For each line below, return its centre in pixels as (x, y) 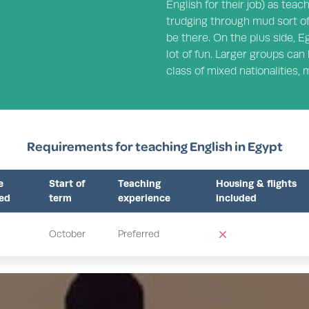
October (67, 234)
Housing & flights (256, 183)
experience (144, 198)
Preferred (139, 234)
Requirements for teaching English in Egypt (154, 146)
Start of (67, 183)
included (236, 198)
